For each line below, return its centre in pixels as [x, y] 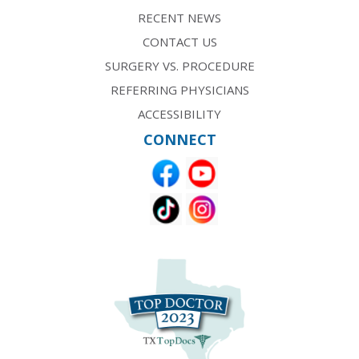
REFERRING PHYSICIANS [179, 89]
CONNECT [179, 139]
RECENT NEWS [179, 17]
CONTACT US [179, 41]
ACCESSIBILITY [179, 113]
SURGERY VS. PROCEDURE [179, 65]
